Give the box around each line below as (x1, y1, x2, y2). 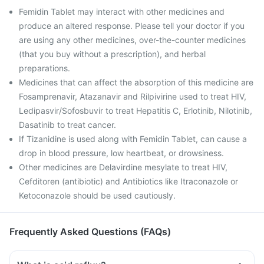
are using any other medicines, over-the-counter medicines (19, 35, 246, 45)
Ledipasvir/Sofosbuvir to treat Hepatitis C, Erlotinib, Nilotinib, (19, 105, 252, 115)
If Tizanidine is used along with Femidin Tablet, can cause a (19, 134, 247, 144)
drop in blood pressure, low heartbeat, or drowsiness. (19, 148, 224, 158)
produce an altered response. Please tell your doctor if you (19, 21, 245, 31)
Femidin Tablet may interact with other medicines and (19, 6, 225, 16)
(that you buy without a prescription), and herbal (19, 49, 206, 59)
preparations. (19, 63, 70, 73)
